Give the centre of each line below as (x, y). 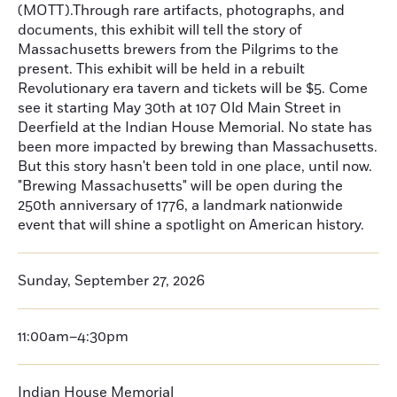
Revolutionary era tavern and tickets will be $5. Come (193, 89)
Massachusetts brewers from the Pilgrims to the (178, 50)
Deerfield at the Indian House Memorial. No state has (195, 128)
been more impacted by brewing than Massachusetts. (198, 147)
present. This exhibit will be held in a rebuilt (161, 69)
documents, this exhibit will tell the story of (160, 30)
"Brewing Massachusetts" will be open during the (180, 186)
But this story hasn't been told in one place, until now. (195, 167)
